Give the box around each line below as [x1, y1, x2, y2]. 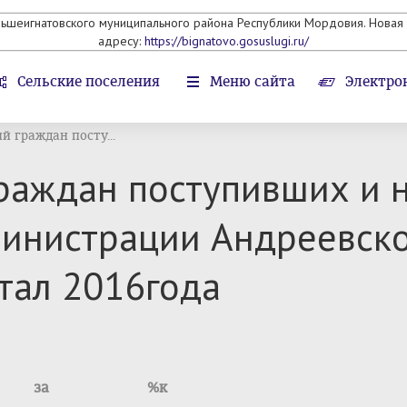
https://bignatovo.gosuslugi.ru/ [144, 33, 309, 49]
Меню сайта [210, 73, 295, 90]
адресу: [98, 33, 144, 49]
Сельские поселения [17, 73, 160, 90]
